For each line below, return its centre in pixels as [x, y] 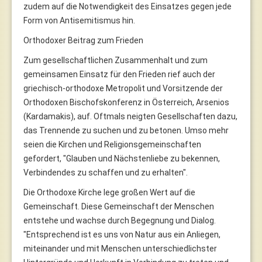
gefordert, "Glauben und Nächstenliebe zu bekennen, [122, 158]
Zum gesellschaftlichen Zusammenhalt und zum [116, 60]
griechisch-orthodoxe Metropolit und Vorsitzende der [123, 88]
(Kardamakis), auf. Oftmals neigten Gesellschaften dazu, [130, 116]
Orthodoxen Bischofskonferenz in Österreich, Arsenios [126, 102]
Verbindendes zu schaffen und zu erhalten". [106, 172]
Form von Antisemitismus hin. [79, 20]
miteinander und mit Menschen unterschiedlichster [120, 248]
